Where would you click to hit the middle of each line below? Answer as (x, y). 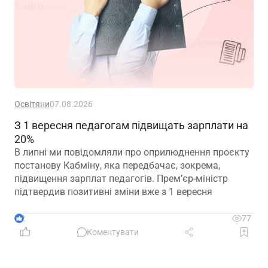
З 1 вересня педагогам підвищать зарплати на (131, 125)
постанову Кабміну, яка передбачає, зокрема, (117, 165)
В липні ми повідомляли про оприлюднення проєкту (132, 152)
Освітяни (32, 104)
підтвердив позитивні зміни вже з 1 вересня (113, 191)
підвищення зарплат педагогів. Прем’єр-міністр (121, 178)
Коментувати (112, 232)
